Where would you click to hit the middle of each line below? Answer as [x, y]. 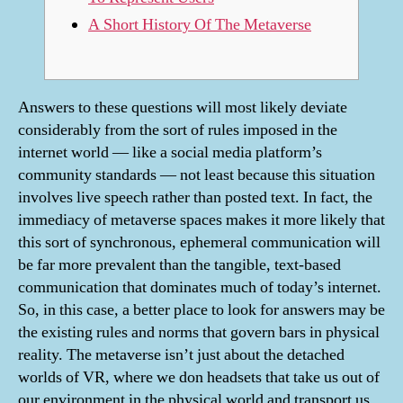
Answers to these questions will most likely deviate [183, 107]
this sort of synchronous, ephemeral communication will [199, 242]
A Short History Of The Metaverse [200, 24]
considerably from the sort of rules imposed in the [178, 130]
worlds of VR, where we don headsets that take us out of [199, 377]
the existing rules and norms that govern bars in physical [199, 332]
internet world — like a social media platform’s [170, 152]
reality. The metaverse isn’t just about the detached [181, 354]
